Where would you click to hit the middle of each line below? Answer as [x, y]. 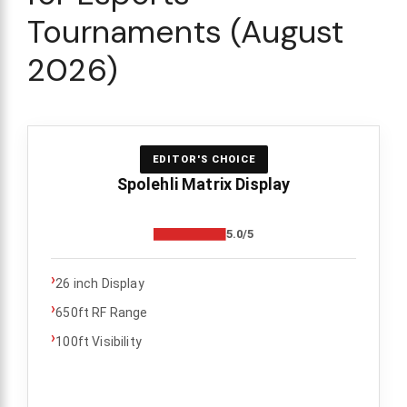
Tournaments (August [186, 31]
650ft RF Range [102, 312]
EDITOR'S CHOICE [203, 159]
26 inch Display [100, 283]
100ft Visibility [99, 341]
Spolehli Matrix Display [203, 184]
